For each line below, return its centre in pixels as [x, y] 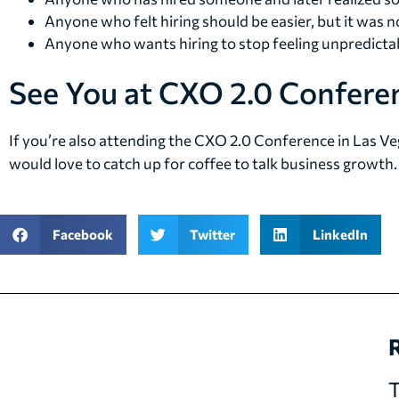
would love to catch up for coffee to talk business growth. [203, 164]
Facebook [82, 234]
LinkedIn [340, 234]
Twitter [212, 234]
